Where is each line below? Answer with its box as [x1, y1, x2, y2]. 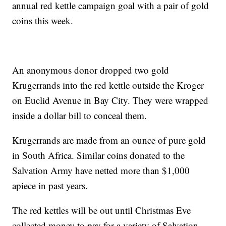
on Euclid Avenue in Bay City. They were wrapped [12, 94, 209, 107]
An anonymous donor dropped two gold [12, 64, 169, 77]
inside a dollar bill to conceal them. [12, 109, 147, 122]
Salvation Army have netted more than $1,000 [12, 164, 190, 177]
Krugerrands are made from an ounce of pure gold [12, 134, 206, 147]
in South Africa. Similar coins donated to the [12, 149, 185, 162]
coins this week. [12, 14, 74, 27]
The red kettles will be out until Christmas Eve [12, 204, 191, 217]
